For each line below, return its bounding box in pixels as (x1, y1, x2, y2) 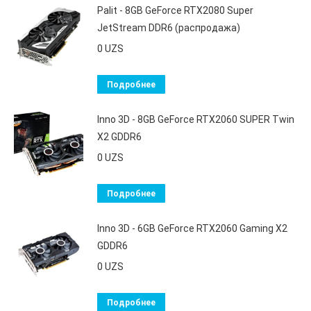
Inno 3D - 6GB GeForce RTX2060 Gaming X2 (97, 223, 287, 235)
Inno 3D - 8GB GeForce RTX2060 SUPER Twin (97, 114, 294, 126)
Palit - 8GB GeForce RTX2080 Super (97, 5, 253, 17)
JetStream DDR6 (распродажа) (97, 22, 240, 34)
